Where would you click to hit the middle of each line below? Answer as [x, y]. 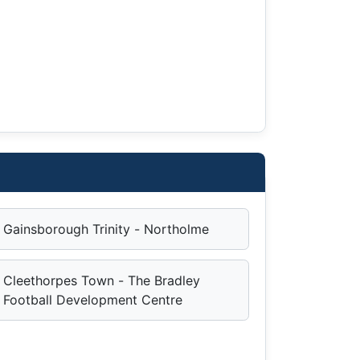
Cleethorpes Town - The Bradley [102, 280]
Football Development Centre [93, 299]
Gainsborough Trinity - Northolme [106, 229]
